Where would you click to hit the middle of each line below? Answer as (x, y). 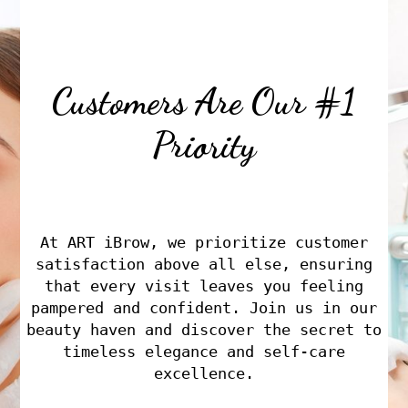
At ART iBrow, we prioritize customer (204, 242)
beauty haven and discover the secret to (204, 329)
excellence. (204, 373)
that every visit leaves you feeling (204, 286)
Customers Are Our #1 (204, 102)
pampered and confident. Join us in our (204, 307)
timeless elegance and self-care (204, 351)
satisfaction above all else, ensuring (204, 264)
